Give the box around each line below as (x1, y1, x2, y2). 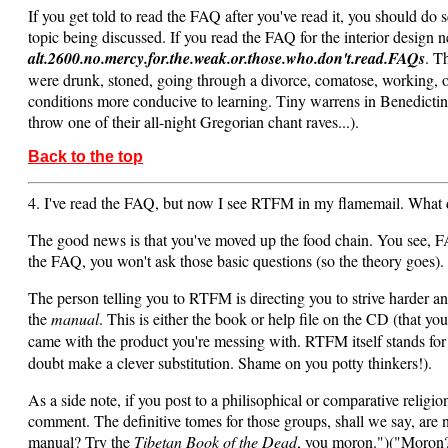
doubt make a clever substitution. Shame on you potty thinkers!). (28, 351, 432, 373)
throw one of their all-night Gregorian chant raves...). (28, 110, 359, 132)
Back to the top (28, 147, 143, 165)
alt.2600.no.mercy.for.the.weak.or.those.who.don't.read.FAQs (28, 46, 425, 69)
